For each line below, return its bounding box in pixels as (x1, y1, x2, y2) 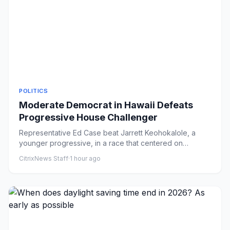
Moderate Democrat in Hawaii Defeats (19, 100, 193, 110)
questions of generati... (19, 149, 96, 158)
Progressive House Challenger (19, 112, 158, 123)
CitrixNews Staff (19, 155, 68, 162)
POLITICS (19, 87, 48, 94)
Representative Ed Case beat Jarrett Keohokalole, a (19, 128, 196, 137)
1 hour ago (70, 155, 101, 162)
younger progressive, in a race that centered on (19, 139, 183, 147)
